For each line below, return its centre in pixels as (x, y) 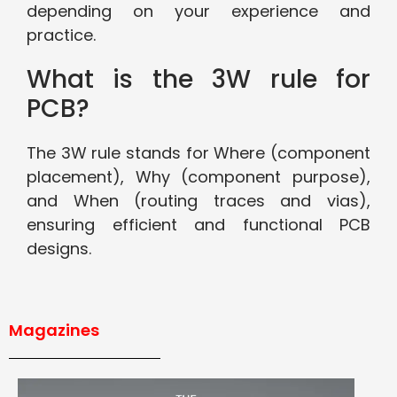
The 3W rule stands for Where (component (198, 153)
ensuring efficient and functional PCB (198, 225)
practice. (61, 35)
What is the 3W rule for (198, 80)
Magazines (54, 331)
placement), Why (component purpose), (198, 177)
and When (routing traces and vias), (198, 201)
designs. (59, 249)
